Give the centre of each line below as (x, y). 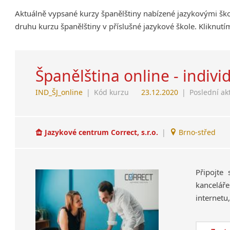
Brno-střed (196, 132)
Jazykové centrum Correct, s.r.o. (102, 132)
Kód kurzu (112, 92)
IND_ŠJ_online (59, 92)
